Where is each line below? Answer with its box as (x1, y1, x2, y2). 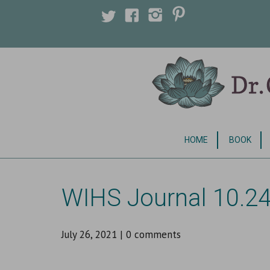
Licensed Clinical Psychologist (61, 124, 192, 137)
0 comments (126, 227, 181, 241)
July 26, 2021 (61, 227, 117, 241)
